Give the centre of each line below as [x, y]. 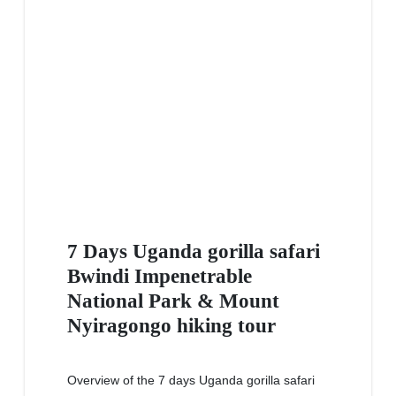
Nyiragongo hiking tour [171, 326]
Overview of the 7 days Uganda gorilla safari [191, 381]
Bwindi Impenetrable [160, 276]
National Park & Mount [173, 301]
